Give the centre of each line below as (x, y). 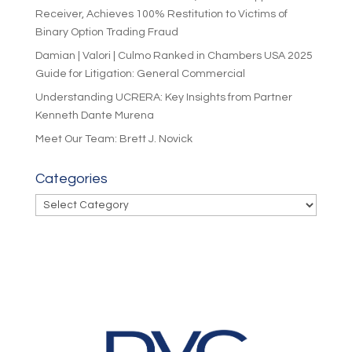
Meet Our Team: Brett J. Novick (114, 139)
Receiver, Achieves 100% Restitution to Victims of (161, 14)
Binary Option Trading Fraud (106, 32)
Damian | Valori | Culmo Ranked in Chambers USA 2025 (174, 56)
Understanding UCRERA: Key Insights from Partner (163, 97)
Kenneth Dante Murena (94, 115)
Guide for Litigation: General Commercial (140, 74)
